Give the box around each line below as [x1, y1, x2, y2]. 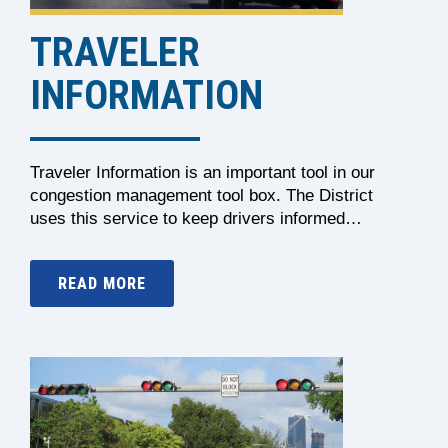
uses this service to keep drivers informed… [30, 209, 362, 228]
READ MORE [58, 274, 146, 293]
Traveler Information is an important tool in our [30, 163, 375, 182]
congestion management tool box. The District [30, 186, 373, 205]
